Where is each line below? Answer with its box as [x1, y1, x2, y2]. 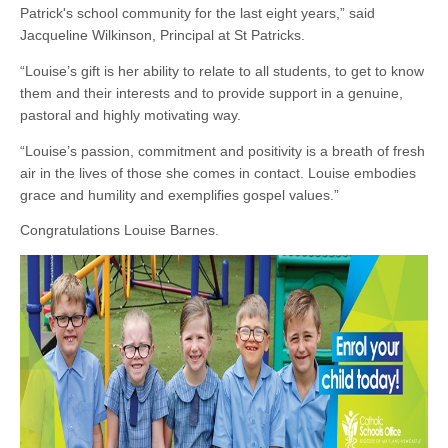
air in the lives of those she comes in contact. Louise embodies [20, 165, 416, 182]
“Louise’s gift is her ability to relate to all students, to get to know [20, 63, 424, 80]
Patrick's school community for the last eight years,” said [20, 5, 375, 22]
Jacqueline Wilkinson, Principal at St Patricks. [20, 27, 305, 44]
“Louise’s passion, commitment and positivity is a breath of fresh [20, 143, 425, 160]
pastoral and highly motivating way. [20, 107, 241, 124]
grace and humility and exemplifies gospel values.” [20, 187, 339, 204]
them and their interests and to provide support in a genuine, [20, 85, 403, 102]
